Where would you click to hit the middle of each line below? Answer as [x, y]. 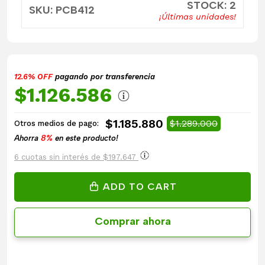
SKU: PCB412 [62, 10]
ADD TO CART [140, 186]
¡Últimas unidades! [198, 16]
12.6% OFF [33, 76]
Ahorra [28, 138]
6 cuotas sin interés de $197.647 [76, 157]
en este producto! [85, 138]
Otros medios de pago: [56, 124]
